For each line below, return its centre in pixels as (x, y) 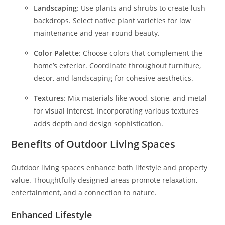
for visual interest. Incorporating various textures (117, 111)
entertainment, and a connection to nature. (84, 193)
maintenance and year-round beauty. (97, 33)
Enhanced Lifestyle (52, 215)
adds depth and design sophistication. (99, 123)
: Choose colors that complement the (141, 53)
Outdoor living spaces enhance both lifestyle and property (109, 167)
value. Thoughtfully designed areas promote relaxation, (104, 180)
